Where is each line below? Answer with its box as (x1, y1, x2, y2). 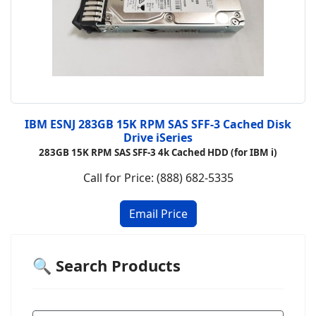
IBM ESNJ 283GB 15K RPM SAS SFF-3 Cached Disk (25, 116, 291, 133)
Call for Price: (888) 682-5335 (83, 170, 233, 186)
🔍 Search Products (32, 255, 181, 276)
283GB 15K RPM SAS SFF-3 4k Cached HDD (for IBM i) (39, 146, 277, 159)
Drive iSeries (123, 130, 193, 146)
